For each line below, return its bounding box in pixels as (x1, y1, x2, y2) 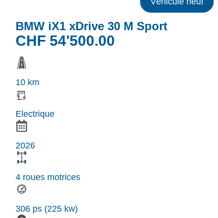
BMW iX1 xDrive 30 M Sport (16, 19, 167, 33)
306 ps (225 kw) (16, 203, 78, 214)
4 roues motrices (16, 172, 80, 182)
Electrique (16, 109, 54, 119)
